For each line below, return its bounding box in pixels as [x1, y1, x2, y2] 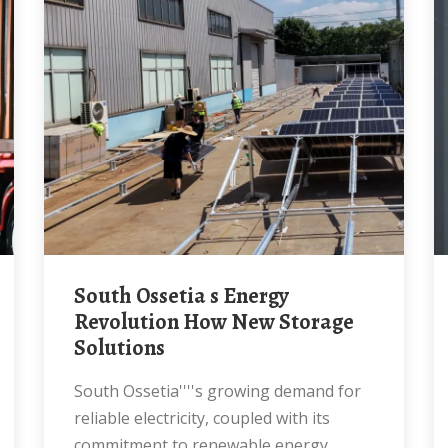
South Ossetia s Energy [74, 281, 86, 311]
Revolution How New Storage [74, 307, 354, 337]
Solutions [74, 333, 165, 363]
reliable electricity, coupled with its [74, 407, 330, 429]
